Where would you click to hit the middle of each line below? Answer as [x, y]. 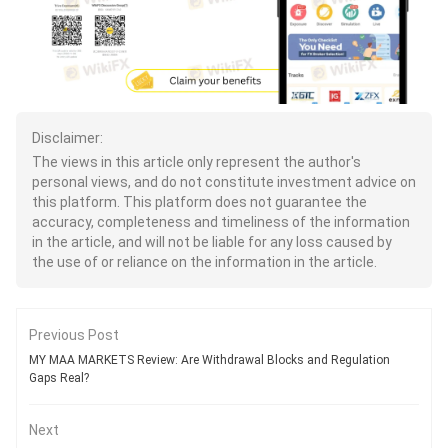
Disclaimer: [67, 138]
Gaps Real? [59, 378]
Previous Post [74, 335]
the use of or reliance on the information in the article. [204, 262]
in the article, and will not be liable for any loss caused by [212, 242]
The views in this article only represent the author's [196, 162]
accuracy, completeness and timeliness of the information [221, 222]
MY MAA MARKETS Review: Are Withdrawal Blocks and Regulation [209, 360]
